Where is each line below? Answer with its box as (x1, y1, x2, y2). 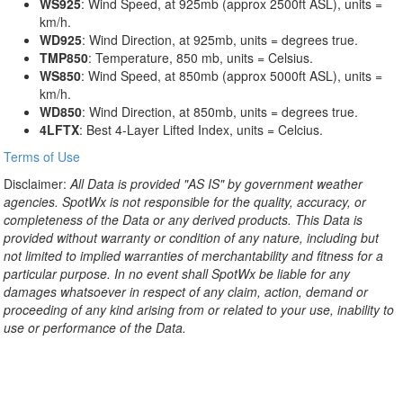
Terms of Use (4, 148, 80, 166)
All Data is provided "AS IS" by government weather (70, 175, 363, 193)
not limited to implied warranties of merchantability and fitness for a (4, 246, 383, 265)
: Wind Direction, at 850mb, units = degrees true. (82, 103, 358, 121)
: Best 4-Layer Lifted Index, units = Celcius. (79, 121, 323, 139)
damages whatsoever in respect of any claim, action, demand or (4, 282, 368, 301)
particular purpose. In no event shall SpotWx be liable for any (4, 264, 350, 283)
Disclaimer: (4, 175, 70, 193)
